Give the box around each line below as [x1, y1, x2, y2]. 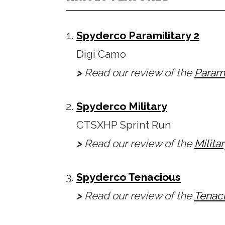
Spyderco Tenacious [76, 171, 181, 184]
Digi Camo [76, 48, 126, 61]
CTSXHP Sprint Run [76, 119, 171, 132]
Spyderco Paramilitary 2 [76, 29, 199, 42]
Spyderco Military [76, 100, 167, 113]
